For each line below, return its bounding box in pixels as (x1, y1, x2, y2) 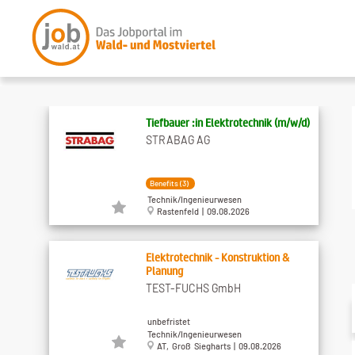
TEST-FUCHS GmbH (145, 281, 241, 295)
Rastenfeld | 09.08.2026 (153, 206, 250, 217)
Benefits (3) (149, 177, 189, 188)
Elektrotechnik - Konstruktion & (145, 250, 289, 264)
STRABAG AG (145, 132, 210, 147)
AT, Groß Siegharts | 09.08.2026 (153, 341, 281, 352)
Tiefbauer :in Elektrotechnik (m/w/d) (145, 115, 310, 129)
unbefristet (147, 315, 190, 326)
